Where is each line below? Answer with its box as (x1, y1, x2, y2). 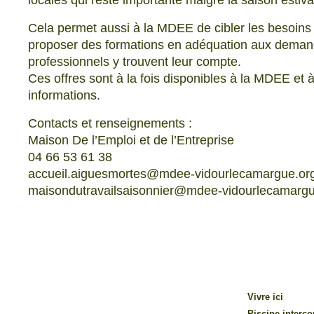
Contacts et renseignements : (28, 116, 192, 130)
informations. (28, 88, 100, 102)
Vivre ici (247, 292, 284, 302)
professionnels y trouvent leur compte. (28, 55, 241, 69)
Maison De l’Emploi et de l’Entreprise (28, 133, 234, 147)
